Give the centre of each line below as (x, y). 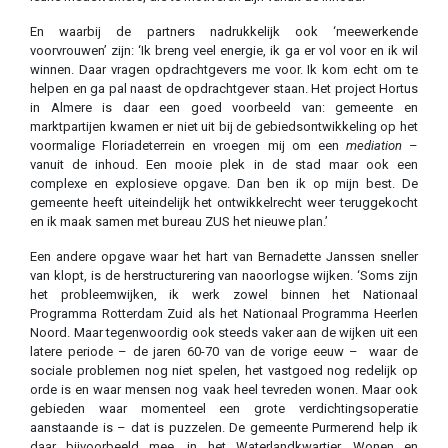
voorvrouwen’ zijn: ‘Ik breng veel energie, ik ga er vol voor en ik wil (224, 51)
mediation (373, 146)
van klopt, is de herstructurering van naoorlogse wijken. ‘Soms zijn (224, 276)
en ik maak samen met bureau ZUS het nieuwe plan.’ (179, 222)
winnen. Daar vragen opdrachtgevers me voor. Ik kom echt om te (224, 70)
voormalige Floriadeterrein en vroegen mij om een (188, 146)
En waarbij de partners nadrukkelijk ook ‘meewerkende (224, 32)
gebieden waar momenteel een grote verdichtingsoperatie (224, 409)
